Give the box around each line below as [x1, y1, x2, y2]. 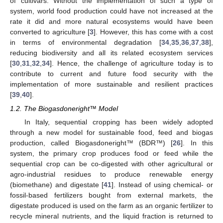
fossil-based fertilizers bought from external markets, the [10, 191, 213, 200]
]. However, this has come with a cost [94, 28, 214, 36]
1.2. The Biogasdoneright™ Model [10, 105, 118, 113]
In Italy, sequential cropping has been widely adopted [24, 118, 213, 126]
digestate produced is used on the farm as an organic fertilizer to [10, 202, 213, 210]
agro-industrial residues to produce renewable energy [10, 170, 213, 179]
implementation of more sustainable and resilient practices [10, 80, 213, 89]
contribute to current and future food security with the [10, 70, 213, 78]
